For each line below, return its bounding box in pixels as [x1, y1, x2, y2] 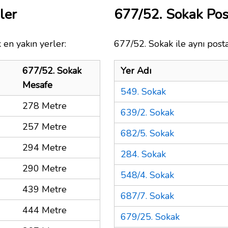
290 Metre [22, 162, 67, 175]
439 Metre [22, 183, 67, 195]
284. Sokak [121, 148, 166, 160]
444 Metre [22, 204, 67, 216]
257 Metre [22, 120, 67, 133]
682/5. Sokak [121, 127, 174, 139]
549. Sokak [121, 85, 166, 98]
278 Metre [22, 99, 67, 112]
